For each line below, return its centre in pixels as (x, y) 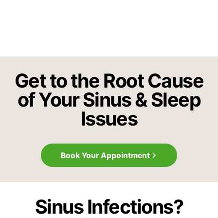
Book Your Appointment (105, 155)
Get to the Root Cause (109, 81)
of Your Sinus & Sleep (109, 100)
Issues (109, 119)
